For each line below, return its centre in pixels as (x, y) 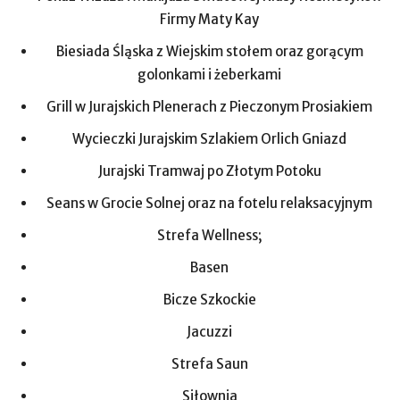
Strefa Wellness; (209, 235)
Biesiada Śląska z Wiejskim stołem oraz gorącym (209, 51)
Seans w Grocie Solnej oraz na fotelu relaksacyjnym (209, 203)
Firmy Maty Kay (209, 19)
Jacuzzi (209, 332)
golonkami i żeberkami (209, 75)
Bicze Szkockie (209, 300)
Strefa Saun (209, 364)
